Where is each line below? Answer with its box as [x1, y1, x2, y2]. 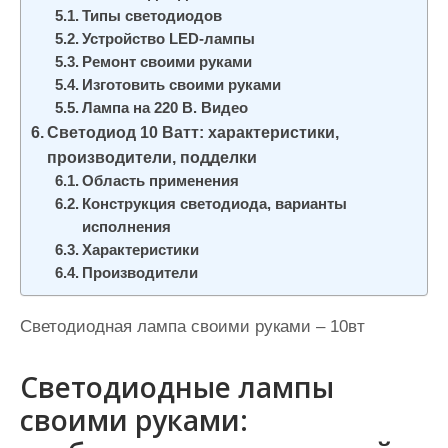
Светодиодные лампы [20, 368, 334, 406]
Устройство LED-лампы [82, 31, 256, 47]
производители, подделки [47, 148, 258, 166]
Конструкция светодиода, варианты [82, 196, 348, 212]
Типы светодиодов [82, 8, 223, 24]
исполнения [82, 219, 172, 235]
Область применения [82, 173, 240, 189]
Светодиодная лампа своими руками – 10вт [20, 317, 365, 336]
